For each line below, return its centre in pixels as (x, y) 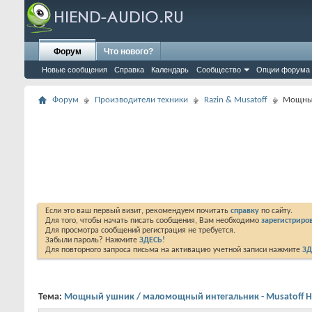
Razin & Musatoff (236, 100)
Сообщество (219, 70)
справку (245, 211)
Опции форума (283, 70)
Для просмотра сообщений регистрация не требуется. (140, 231)
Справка (129, 70)
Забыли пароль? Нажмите (92, 240)
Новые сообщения (75, 70)
